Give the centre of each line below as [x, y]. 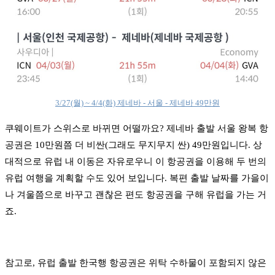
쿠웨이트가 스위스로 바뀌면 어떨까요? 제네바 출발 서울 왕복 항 [137, 128]
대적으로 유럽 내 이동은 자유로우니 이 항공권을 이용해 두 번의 [136, 161]
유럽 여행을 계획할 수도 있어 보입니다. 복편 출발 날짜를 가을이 [137, 178]
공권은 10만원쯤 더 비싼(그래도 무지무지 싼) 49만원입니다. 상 [134, 145]
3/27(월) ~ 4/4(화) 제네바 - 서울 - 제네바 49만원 [137, 103]
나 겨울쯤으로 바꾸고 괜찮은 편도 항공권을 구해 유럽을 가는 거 [136, 194]
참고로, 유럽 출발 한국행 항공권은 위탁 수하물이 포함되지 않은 [136, 262]
